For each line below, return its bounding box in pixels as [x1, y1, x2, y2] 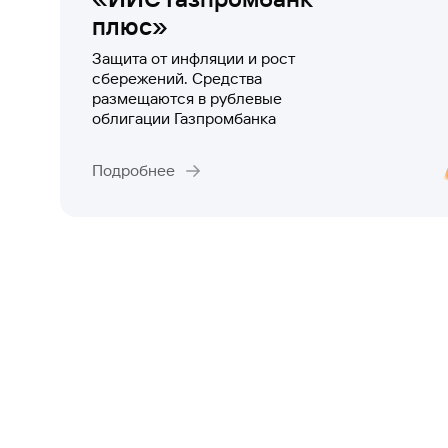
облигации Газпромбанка [92, 109, 276, 128]
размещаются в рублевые [92, 89, 282, 108]
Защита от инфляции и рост [92, 49, 295, 68]
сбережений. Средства [92, 69, 262, 88]
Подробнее [92, 161, 175, 180]
